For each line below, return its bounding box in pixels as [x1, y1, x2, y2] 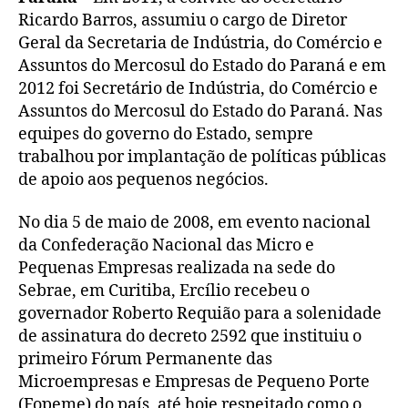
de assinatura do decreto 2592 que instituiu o [18, 326, 362, 348]
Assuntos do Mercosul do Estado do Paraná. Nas [18, 100, 382, 122]
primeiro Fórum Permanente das [18, 349, 272, 371]
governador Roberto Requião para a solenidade [18, 303, 382, 325]
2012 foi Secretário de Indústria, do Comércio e [18, 77, 378, 99]
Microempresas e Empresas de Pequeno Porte [18, 372, 370, 393]
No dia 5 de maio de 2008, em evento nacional [18, 212, 371, 234]
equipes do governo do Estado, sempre [18, 123, 313, 145]
